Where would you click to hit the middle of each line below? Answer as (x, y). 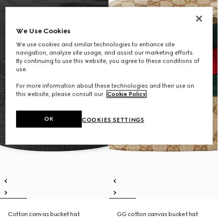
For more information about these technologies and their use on (105, 85)
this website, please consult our (61, 94)
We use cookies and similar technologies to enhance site (96, 44)
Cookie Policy (127, 94)
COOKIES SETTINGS (113, 119)
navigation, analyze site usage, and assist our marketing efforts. (105, 52)
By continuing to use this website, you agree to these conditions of (108, 61)
